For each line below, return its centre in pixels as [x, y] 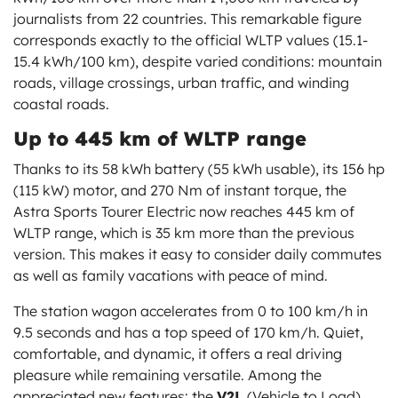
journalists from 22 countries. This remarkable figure [187, 19]
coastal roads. [61, 104]
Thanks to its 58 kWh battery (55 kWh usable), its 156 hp [199, 169]
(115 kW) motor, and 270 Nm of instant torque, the [180, 191]
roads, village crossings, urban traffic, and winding [181, 83]
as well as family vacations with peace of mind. [171, 276]
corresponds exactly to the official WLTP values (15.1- [191, 40]
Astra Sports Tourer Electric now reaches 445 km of [184, 212]
